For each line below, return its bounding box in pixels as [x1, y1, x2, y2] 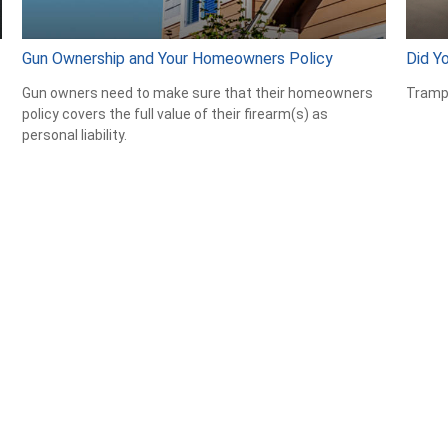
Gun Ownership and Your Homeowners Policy [22, 48, 334, 68]
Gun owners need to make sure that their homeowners [22, 84, 374, 101]
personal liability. [22, 126, 128, 143]
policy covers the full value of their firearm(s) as [22, 105, 329, 122]
